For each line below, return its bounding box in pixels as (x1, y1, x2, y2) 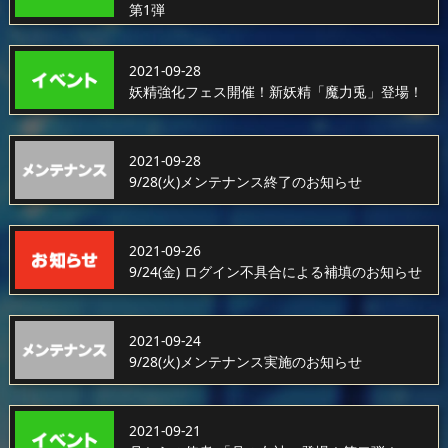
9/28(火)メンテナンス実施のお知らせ (128, 351, 362, 371)
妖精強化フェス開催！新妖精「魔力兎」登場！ (128, 81, 423, 101)
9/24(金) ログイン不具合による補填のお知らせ (128, 261, 422, 281)
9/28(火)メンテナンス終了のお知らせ (128, 171, 362, 191)
